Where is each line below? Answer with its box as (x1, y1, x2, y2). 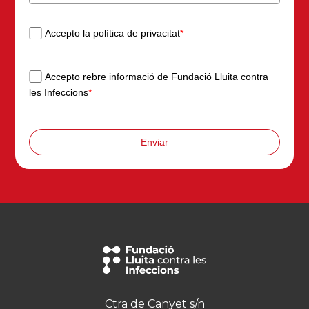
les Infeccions (29, 87, 89, 99)
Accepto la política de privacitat (44, 28, 180, 39)
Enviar (141, 136, 168, 148)
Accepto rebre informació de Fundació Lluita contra (44, 71, 268, 83)
